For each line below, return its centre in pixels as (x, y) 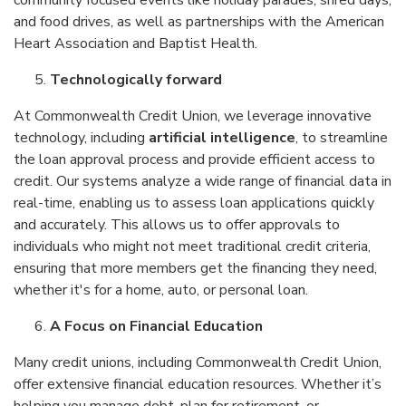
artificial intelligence (222, 138)
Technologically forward (136, 80)
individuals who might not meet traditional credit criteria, (192, 246)
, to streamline (342, 138)
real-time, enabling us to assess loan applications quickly (194, 203)
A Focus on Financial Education (156, 326)
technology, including (81, 138)
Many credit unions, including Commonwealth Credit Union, (198, 362)
